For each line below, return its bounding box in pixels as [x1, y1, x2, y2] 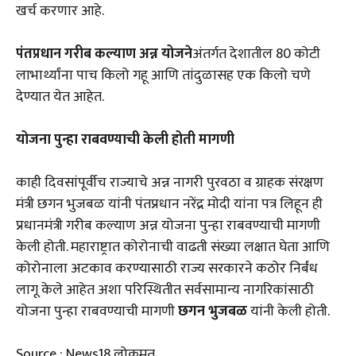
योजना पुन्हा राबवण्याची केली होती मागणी [16, 128, 234, 152]
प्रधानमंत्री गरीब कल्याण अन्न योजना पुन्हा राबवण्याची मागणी [16, 214, 320, 238]
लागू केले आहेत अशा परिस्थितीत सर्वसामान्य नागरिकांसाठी [16, 278, 314, 302]
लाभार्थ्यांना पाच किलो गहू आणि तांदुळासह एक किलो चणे [16, 64, 311, 87]
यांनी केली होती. [247, 300, 330, 323]
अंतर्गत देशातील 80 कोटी [192, 42, 320, 66]
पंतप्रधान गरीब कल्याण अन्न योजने [16, 42, 192, 66]
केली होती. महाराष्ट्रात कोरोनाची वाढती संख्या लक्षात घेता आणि [16, 235, 330, 259]
